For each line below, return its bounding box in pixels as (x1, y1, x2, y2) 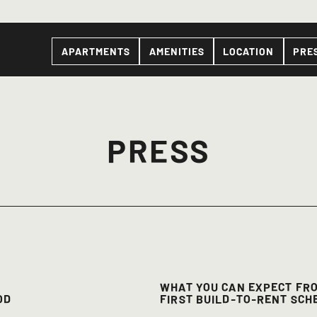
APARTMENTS (61, 43, 130, 58)
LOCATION (223, 43, 275, 58)
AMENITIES (149, 43, 204, 58)
